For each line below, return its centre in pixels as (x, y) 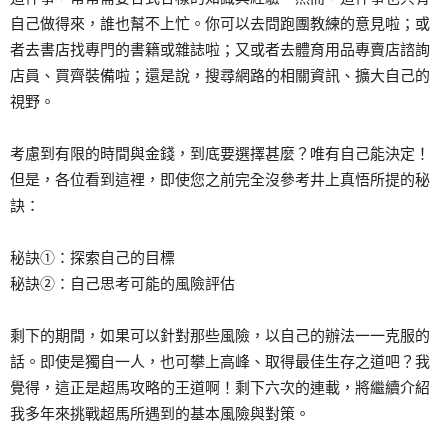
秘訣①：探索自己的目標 (92, 257)
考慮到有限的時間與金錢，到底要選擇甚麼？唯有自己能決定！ (220, 153)
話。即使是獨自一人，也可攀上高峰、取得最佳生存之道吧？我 (220, 361)
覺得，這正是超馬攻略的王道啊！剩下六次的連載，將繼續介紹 (220, 387)
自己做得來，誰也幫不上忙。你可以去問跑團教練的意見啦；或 (220, 23)
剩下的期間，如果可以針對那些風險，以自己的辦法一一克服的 (220, 335)
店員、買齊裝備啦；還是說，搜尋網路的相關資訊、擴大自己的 (220, 75)
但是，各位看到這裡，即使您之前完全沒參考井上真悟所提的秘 (220, 179)
